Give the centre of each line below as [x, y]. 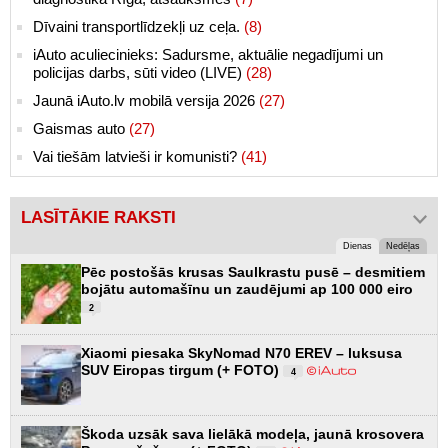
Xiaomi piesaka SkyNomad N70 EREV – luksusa [241, 353]
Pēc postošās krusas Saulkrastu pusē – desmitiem [253, 272]
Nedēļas [403, 246]
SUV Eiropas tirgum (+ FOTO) [182, 370]
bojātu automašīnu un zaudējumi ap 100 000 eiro [247, 289]
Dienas [357, 246]
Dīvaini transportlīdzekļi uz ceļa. [138, 27]
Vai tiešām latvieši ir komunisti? [137, 157]
